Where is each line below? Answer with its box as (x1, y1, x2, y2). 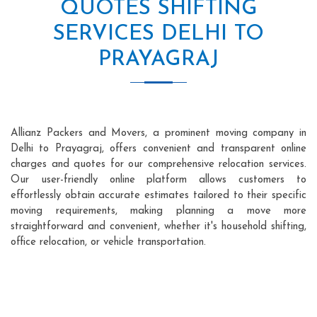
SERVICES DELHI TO (53, 23, 264, 45)
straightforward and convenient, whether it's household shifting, (11, 221, 306, 232)
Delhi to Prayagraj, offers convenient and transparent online (11, 143, 306, 154)
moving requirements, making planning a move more (11, 205, 306, 217)
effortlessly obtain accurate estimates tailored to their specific (11, 190, 306, 201)
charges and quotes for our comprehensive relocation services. (11, 158, 306, 170)
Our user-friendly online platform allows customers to (11, 174, 306, 185)
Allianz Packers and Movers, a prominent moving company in (11, 127, 306, 139)
